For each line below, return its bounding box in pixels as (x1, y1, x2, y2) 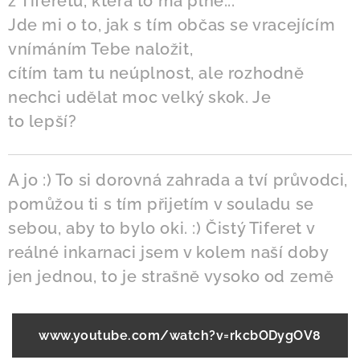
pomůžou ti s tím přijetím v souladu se (8, 194, 314, 214)
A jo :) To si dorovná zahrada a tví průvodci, (8, 170, 349, 190)
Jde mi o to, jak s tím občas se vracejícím (8, 15, 336, 35)
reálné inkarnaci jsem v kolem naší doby (8, 243, 329, 262)
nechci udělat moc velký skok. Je (8, 88, 272, 107)
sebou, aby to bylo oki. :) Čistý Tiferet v (8, 219, 315, 238)
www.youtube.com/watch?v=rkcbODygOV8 (39, 328, 321, 343)
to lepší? (8, 112, 81, 131)
